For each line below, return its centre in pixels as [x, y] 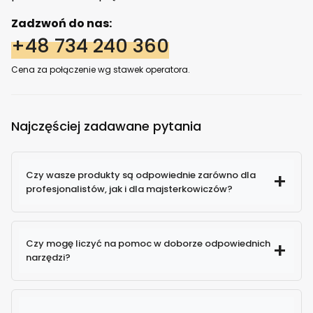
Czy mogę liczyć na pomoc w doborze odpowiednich [148, 244]
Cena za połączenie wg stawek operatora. [101, 70]
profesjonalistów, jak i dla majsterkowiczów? [129, 189]
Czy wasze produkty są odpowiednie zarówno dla [140, 175]
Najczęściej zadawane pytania [106, 126]
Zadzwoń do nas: [61, 24]
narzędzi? [48, 258]
